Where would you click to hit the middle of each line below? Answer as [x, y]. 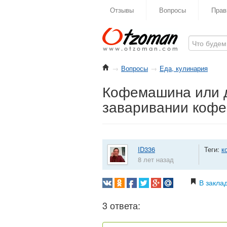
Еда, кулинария [184, 68]
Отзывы [122, 10]
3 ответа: [121, 205]
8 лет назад [156, 159]
